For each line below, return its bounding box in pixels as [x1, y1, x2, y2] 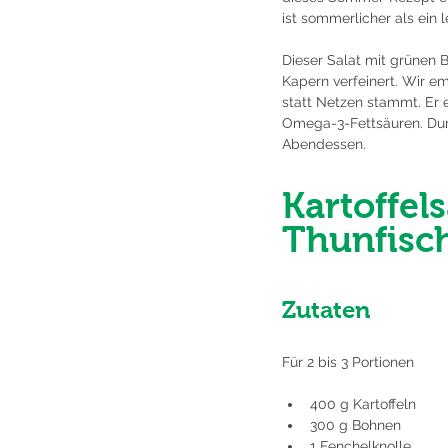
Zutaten [282, 296, 370, 324]
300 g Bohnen [310, 417, 401, 434]
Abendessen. [282, 136, 366, 153]
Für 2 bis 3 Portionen [282, 354, 414, 371]
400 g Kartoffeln [310, 396, 416, 413]
